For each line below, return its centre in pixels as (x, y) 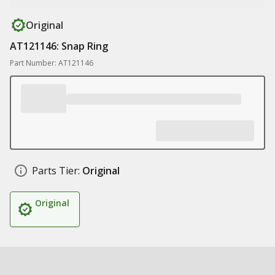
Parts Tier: (56, 171)
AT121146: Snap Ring (59, 46)
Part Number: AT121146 (52, 63)
